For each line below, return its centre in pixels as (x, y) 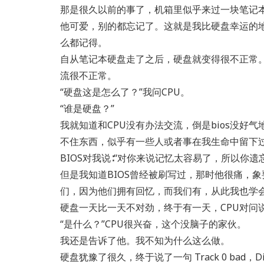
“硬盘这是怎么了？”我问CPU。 (125, 92)
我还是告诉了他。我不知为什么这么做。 (145, 240)
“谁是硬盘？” (87, 108)
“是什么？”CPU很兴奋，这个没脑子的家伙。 (153, 224)
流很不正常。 (88, 75)
